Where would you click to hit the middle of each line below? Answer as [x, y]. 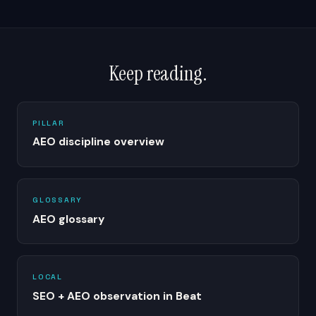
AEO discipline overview [98, 142]
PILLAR [48, 123]
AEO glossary [68, 219]
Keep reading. [158, 73]
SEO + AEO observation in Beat [117, 296]
